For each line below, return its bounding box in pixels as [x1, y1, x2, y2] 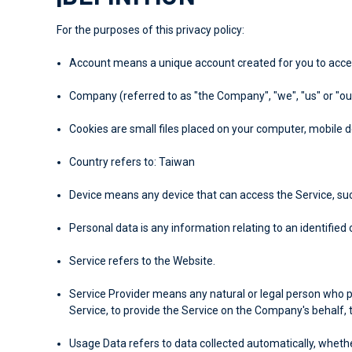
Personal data [69, 221, 139, 234]
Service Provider [69, 287, 151, 300]
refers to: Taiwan [108, 155, 196, 168]
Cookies [69, 122, 109, 135]
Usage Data [69, 336, 127, 350]
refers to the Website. [106, 254, 216, 267]
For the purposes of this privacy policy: [57, 23, 244, 36]
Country [69, 155, 109, 168]
